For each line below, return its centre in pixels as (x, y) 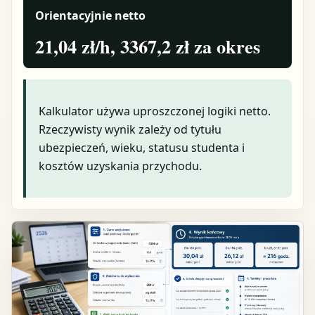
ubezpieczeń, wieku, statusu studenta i (141, 148)
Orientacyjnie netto (90, 16)
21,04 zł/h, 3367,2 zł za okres (148, 46)
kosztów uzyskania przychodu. (120, 166)
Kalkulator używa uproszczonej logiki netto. (154, 111)
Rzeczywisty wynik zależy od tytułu (130, 130)
